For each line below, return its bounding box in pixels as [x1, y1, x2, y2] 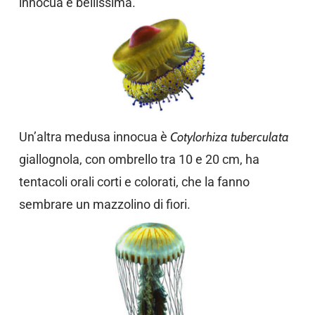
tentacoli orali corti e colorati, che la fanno [18, 174, 250, 189]
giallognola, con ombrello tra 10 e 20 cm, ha [18, 152, 259, 167]
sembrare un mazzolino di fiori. [18, 197, 191, 212]
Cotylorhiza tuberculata [169, 129, 289, 145]
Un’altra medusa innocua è [18, 129, 170, 144]
